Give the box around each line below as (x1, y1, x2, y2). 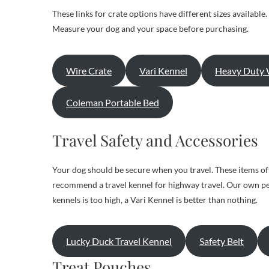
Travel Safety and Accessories (52, 130, 258, 151)
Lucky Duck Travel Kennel (65, 235, 172, 247)
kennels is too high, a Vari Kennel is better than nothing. (52, 195, 258, 205)
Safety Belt (199, 235, 244, 247)
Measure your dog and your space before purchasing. (52, 23, 249, 34)
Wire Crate (65, 64, 112, 76)
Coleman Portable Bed (65, 96, 159, 108)
